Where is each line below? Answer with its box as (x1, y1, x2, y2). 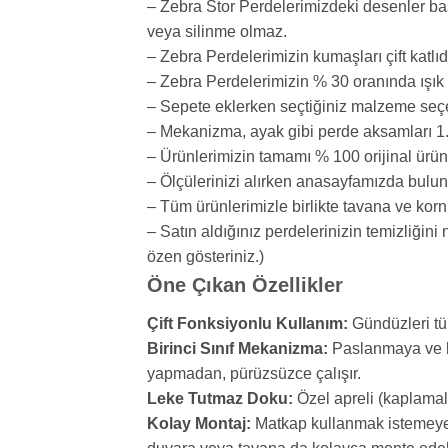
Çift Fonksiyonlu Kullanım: (147, 315, 348, 333)
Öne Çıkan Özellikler (147, 274, 343, 297)
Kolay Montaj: (147, 415, 251, 433)
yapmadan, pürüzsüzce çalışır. (147, 365, 361, 383)
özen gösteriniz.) (147, 248, 264, 266)
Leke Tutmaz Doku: (147, 390, 293, 408)
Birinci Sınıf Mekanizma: (147, 340, 328, 358)
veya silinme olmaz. (147, 23, 287, 41)
